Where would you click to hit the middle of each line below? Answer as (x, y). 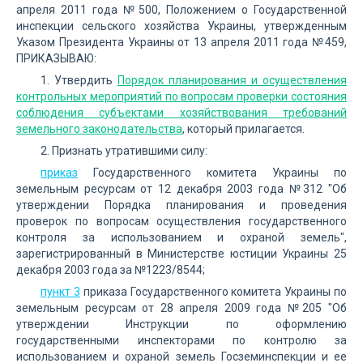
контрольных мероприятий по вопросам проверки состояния (181, 96)
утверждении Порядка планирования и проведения (181, 205)
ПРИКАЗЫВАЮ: (56, 58)
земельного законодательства (99, 129)
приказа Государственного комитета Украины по (214, 292)
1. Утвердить (79, 80)
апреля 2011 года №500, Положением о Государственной (181, 10)
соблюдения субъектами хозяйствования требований (181, 113)
